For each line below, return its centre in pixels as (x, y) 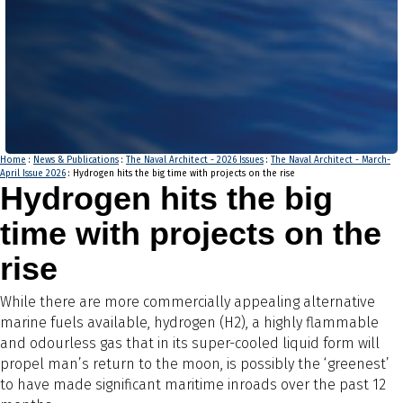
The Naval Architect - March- (331, 160)
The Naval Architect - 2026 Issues (195, 160)
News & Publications (76, 160)
